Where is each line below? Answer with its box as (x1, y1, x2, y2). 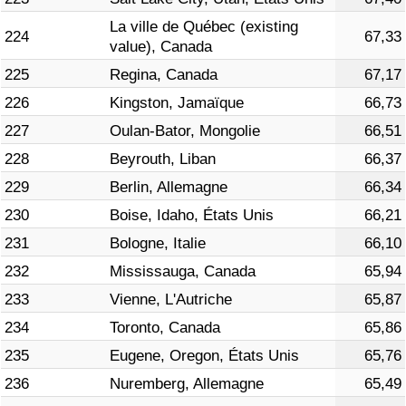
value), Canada (110, 38, 212, 56)
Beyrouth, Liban (110, 150, 216, 169)
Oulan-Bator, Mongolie (110, 122, 260, 140)
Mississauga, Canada (110, 263, 256, 281)
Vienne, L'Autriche (110, 291, 232, 309)
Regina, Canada (110, 66, 217, 84)
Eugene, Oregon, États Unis (110, 347, 299, 365)
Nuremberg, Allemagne (110, 375, 264, 393)
